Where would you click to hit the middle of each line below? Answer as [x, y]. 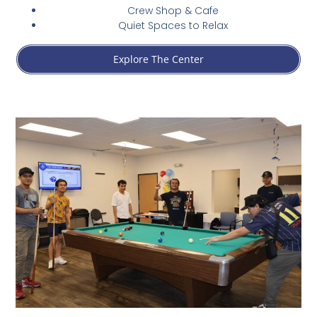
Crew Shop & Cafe [173, 10]
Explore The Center [158, 59]
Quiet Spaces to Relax [173, 25]
